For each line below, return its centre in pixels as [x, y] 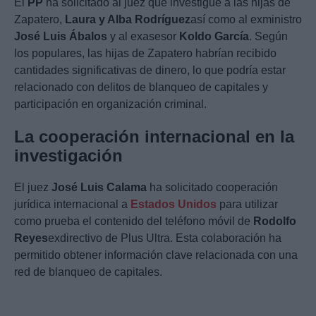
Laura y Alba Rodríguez [128, 20]
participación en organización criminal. [110, 104]
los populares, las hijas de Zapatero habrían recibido [145, 54]
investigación [68, 156]
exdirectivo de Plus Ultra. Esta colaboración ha [165, 238]
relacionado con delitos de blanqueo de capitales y [141, 87]
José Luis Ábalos [61, 37]
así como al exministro [246, 20]
